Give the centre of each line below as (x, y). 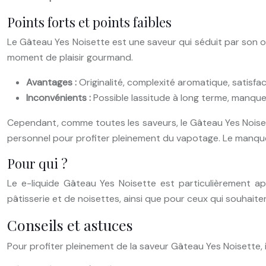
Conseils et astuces (70, 224)
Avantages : (53, 82)
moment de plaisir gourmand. (70, 57)
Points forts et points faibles (89, 22)
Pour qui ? (37, 163)
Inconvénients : (60, 97)
